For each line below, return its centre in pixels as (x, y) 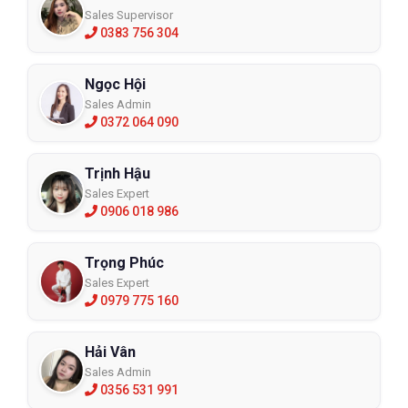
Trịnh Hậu (117, 173)
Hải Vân (110, 352)
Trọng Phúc (124, 262)
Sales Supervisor (129, 15)
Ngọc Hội (115, 84)
